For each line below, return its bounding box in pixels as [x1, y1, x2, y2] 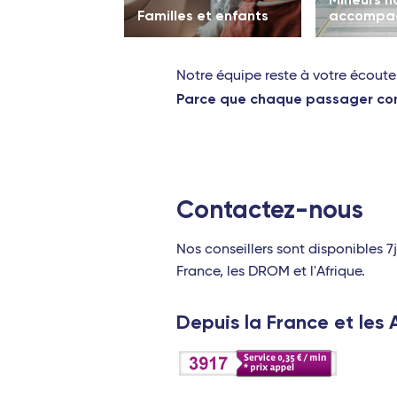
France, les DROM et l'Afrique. [176, 265, 366, 279]
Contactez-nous [176, 195, 364, 224]
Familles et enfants [137, 7, 269, 24]
